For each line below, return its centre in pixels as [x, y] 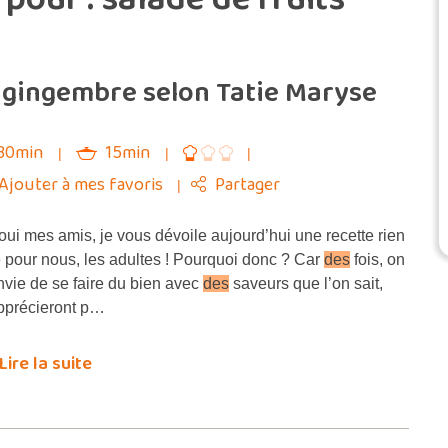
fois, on [377, 259]
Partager [247, 185]
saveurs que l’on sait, [306, 283]
